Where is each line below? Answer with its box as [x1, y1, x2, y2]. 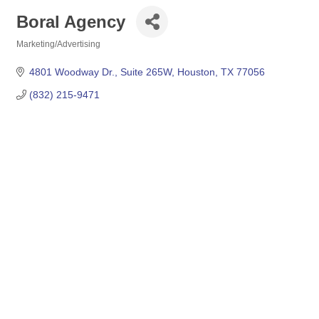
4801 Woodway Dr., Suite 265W [28, 66, 172, 78]
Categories [16, 49, 61, 58]
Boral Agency [16, 11, 125, 31]
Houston [177, 66, 215, 78]
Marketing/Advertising [16, 39, 100, 49]
